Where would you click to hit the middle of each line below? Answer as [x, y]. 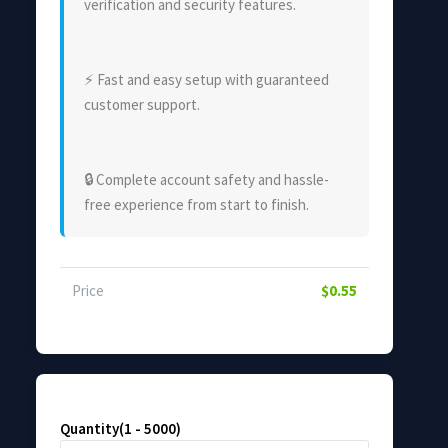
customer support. [142, 104]
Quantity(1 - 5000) [120, 428]
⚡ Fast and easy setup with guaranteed [206, 79]
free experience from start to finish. [196, 204]
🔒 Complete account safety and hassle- [206, 179]
